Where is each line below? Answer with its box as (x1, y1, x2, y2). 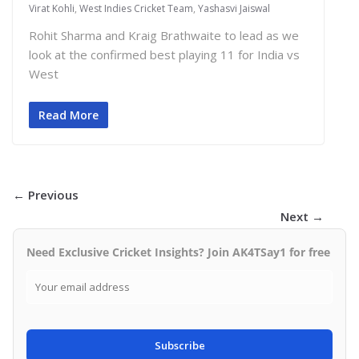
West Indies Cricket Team (79, 2, 193, 16)
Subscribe (154, 337, 205, 353)
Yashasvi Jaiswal (198, 2, 270, 16)
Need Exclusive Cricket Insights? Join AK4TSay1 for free (26, 244, 330, 260)
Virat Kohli (29, 2, 75, 16)
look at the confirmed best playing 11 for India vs (29, 46, 300, 63)
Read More (38, 107, 99, 123)
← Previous (13, 186, 79, 203)
